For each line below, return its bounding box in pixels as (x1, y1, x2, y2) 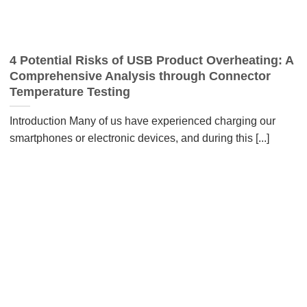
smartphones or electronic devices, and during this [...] (9, 132, 269, 144)
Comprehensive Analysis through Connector (9, 69, 271, 84)
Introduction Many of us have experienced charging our (9, 114, 275, 127)
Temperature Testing (9, 85, 130, 99)
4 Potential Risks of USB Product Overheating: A (9, 53, 293, 68)
